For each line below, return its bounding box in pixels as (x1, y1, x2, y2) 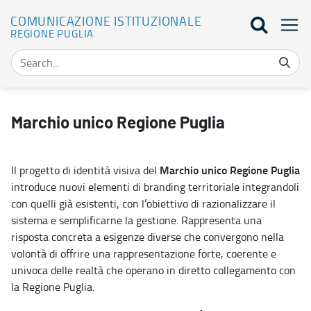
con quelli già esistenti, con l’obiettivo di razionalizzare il (11, 195, 276, 211)
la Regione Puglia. (11, 278, 94, 294)
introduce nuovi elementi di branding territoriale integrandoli (11, 178, 299, 194)
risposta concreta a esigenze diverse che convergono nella (11, 228, 284, 244)
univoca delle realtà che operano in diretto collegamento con (11, 262, 296, 278)
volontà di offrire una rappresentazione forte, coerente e (11, 245, 276, 261)
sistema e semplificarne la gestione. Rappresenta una (11, 212, 262, 228)
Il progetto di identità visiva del (11, 162, 160, 178)
